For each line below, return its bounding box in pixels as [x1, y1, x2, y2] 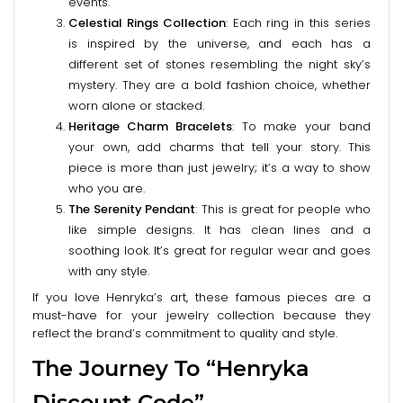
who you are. [68, 179, 145, 197]
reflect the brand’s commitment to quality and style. [32, 324, 337, 342]
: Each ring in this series [225, 13, 372, 31]
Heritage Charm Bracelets [68, 117, 232, 135]
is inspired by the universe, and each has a [68, 34, 371, 52]
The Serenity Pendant [68, 200, 196, 218]
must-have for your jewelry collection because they [32, 306, 371, 324]
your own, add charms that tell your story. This [68, 138, 371, 156]
